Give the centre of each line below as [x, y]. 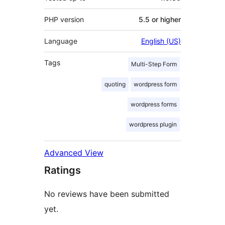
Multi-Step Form [154, 64]
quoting [115, 84]
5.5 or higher [160, 20]
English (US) [161, 41]
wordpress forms [154, 104]
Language [61, 41]
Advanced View [74, 153]
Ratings [63, 171]
